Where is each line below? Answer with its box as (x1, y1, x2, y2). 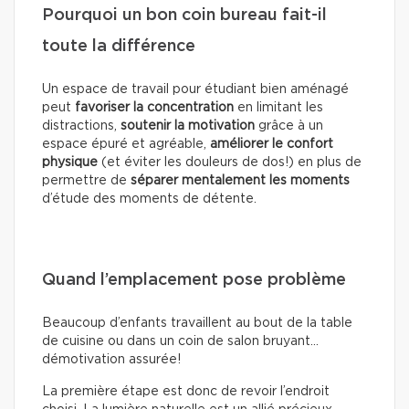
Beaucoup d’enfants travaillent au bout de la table (42, 317, 352, 330)
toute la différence (42, 38, 195, 56)
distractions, (42, 120, 121, 133)
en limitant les (234, 101, 323, 115)
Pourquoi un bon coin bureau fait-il (42, 7, 327, 25)
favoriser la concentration (75, 101, 234, 115)
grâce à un (255, 120, 323, 133)
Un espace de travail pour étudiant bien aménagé (42, 83, 349, 97)
